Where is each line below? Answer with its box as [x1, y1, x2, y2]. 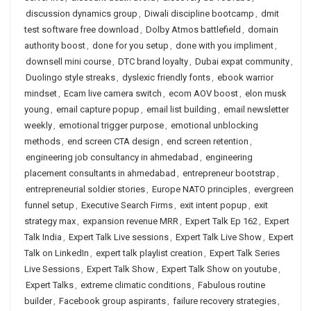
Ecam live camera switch [64, 88, 162, 99]
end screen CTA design [67, 136, 160, 146]
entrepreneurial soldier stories [26, 184, 145, 194]
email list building [146, 104, 217, 115]
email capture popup [56, 104, 140, 115]
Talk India [24, 232, 62, 242]
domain [248, 24, 278, 35]
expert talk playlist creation [96, 248, 203, 258]
